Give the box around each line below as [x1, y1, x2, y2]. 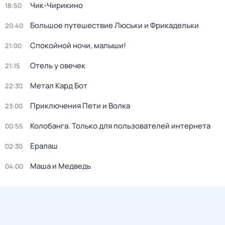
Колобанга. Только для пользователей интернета [30, 121, 210, 131]
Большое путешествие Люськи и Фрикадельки [30, 20, 199, 31]
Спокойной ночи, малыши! [30, 40, 126, 51]
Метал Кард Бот [30, 80, 87, 91]
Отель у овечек [30, 60, 85, 71]
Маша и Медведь [30, 161, 91, 171]
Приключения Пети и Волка [30, 100, 130, 111]
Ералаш [30, 141, 58, 151]
